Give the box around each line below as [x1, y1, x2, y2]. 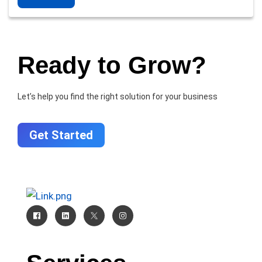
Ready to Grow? [18, 51, 206, 79]
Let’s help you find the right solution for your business [18, 92, 218, 101]
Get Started [29, 128, 93, 142]
